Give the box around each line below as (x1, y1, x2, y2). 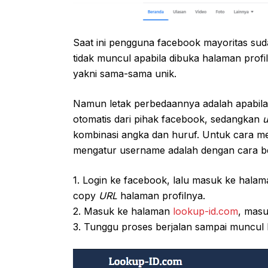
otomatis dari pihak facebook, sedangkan (73, 112, 263, 125)
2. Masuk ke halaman (73, 205, 173, 217)
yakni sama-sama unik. (73, 67, 176, 80)
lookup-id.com (173, 205, 238, 217)
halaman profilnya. (117, 189, 205, 202)
